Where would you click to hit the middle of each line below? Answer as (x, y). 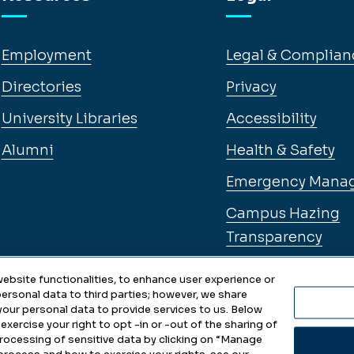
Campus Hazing (283, 213)
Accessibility (272, 119)
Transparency (275, 237)
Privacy (252, 87)
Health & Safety (281, 150)
